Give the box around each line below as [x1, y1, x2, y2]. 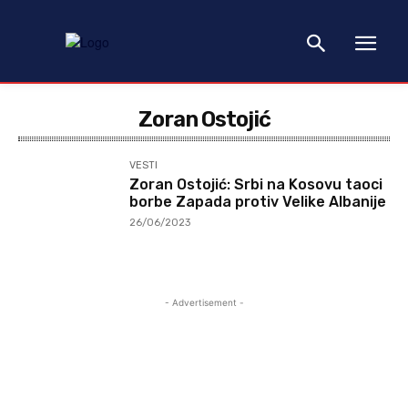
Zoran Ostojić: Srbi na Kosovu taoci [129, 176, 383, 193]
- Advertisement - [164, 297, 244, 309]
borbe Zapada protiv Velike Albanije [129, 193, 387, 210]
